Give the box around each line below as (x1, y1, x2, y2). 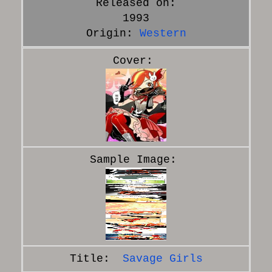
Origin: (86, 27, 140, 39)
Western (139, 27, 186, 39)
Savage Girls (122, 252, 203, 265)
